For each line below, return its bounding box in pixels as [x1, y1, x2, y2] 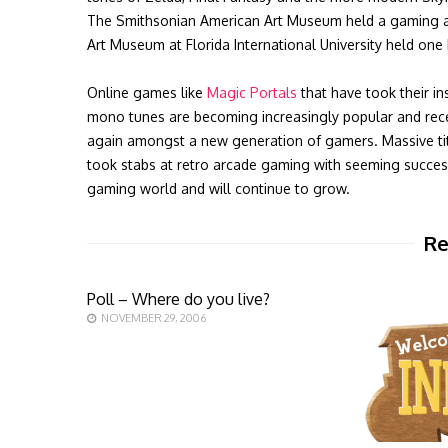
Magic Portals [207, 84, 297, 101]
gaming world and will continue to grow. [87, 180, 350, 197]
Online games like [87, 84, 207, 101]
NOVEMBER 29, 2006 [101, 311, 206, 325]
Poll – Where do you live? [87, 289, 270, 309]
